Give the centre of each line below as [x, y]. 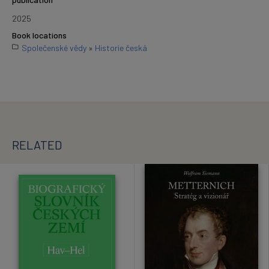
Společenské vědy [54, 47]
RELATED [37, 145]
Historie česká [121, 47]
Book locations [39, 35]
